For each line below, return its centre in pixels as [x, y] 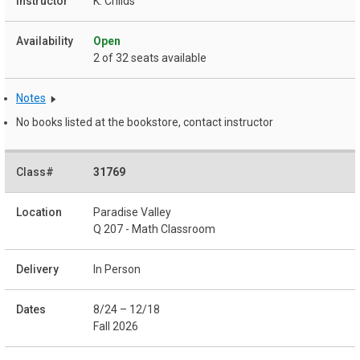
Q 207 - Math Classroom [154, 229]
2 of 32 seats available [150, 58]
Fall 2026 [116, 326]
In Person [117, 269]
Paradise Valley [132, 212]
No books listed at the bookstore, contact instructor [145, 123]
